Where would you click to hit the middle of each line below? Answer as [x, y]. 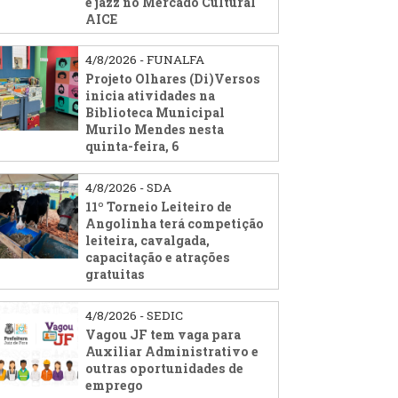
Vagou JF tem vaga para [163, 335]
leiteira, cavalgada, [148, 241]
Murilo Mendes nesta [155, 130]
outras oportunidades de [165, 369]
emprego [115, 386]
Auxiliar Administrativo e [172, 352]
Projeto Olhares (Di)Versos [173, 79]
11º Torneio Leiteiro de [159, 207]
